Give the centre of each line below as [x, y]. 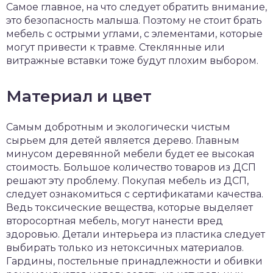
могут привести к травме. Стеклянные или [115, 47]
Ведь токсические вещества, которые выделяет [129, 207]
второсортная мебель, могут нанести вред [115, 221]
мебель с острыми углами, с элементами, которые [134, 34]
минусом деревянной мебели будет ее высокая [130, 154]
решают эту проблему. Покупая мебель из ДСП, [127, 180]
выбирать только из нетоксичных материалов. [125, 247]
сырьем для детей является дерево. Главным [123, 140]
